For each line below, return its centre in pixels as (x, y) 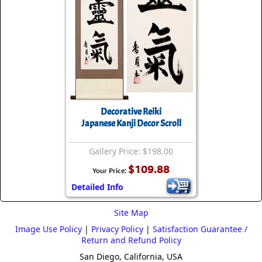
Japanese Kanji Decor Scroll (131, 124)
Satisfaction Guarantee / (200, 229)
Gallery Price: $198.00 (131, 151)
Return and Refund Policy (131, 240)
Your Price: (110, 171)
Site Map (131, 213)
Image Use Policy (48, 229)
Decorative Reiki (131, 112)
